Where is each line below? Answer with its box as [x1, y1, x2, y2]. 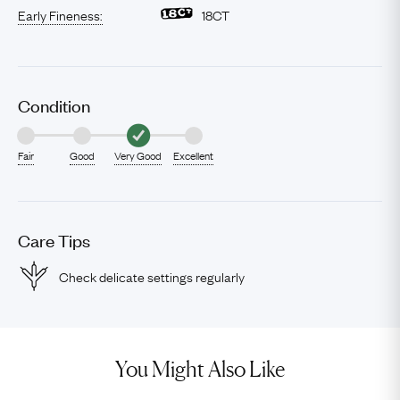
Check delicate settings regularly [59, 266, 245, 286]
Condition [18, 94, 90, 116]
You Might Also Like [115, 356, 285, 382]
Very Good [113, 147, 162, 163]
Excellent [173, 147, 214, 163]
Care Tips [18, 229, 90, 251]
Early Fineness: [18, 4, 103, 24]
